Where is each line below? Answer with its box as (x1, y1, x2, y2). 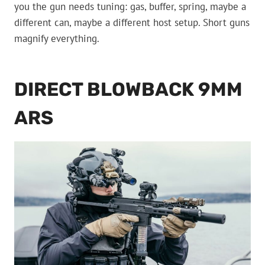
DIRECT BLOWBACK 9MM (14, 78, 243, 101)
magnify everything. (14, 32, 99, 46)
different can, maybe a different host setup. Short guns (14, 16, 250, 30)
